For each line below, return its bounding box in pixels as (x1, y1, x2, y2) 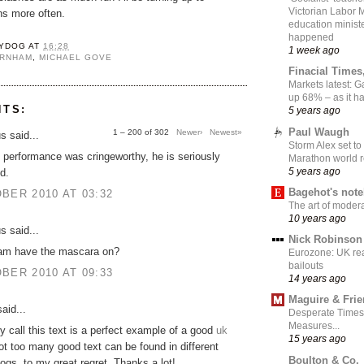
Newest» (210, 127, 242, 136)
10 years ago (288, 212, 346, 223)
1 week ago (288, 45, 340, 56)
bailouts (288, 260, 323, 272)
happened (288, 32, 334, 44)
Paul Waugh (288, 125, 349, 138)
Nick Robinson (288, 233, 362, 246)
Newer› (176, 127, 202, 136)
